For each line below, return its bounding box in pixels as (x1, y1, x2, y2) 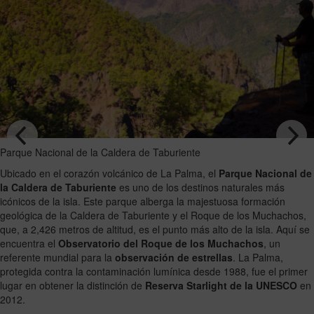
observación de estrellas (115, 250, 233, 265)
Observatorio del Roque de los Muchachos (58, 236, 264, 251)
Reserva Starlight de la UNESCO (145, 278, 297, 293)
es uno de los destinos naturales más (116, 180, 285, 195)
